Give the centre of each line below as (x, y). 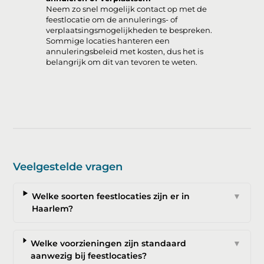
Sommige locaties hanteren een (108, 41)
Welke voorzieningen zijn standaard (108, 244)
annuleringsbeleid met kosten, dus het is (125, 52)
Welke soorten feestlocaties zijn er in (110, 197)
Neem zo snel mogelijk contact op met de (127, 9)
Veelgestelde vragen (68, 167)
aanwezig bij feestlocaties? (88, 256)
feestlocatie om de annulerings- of (112, 20)
